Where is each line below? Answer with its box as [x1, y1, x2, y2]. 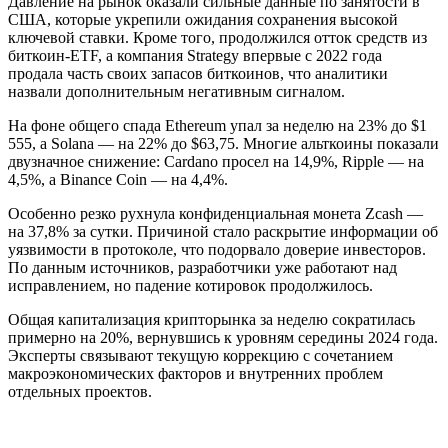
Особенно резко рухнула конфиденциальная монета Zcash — [8, 205, 423, 223]
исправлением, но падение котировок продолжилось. [8, 277, 373, 295]
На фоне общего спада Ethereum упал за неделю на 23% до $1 [8, 117, 427, 135]
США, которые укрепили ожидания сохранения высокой [8, 11, 398, 29]
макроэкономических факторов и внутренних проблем [8, 365, 383, 383]
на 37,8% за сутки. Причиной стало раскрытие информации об [8, 223, 438, 241]
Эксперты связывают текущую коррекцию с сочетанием [8, 347, 393, 365]
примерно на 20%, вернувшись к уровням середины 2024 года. [8, 329, 438, 347]
